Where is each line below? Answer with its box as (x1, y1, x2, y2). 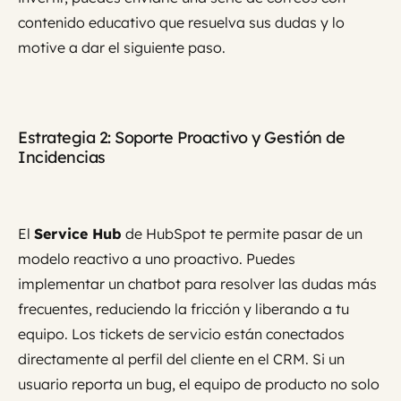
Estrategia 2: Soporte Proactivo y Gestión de (18, 127, 345, 149)
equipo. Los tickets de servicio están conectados (18, 325, 345, 344)
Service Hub (34, 225, 122, 243)
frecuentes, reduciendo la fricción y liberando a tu (18, 300, 349, 319)
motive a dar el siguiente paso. (18, 38, 226, 57)
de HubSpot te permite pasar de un (122, 225, 363, 243)
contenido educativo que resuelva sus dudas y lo (18, 13, 345, 32)
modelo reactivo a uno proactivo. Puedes (18, 250, 295, 269)
